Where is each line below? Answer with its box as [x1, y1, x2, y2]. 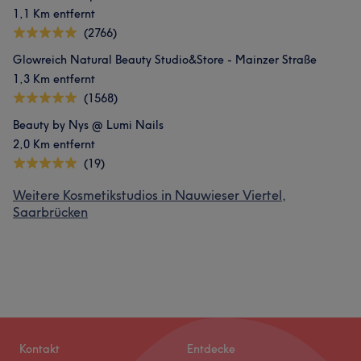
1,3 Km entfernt [13, 72, 95, 86]
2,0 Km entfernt [13, 137, 95, 151]
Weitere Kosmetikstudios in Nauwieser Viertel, [13, 187, 286, 203]
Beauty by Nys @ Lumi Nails [13, 118, 164, 132]
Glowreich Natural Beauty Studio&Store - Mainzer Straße [13, 52, 317, 67]
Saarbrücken [13, 204, 88, 220]
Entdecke [187, 342, 235, 356]
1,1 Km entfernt [13, 6, 95, 21]
